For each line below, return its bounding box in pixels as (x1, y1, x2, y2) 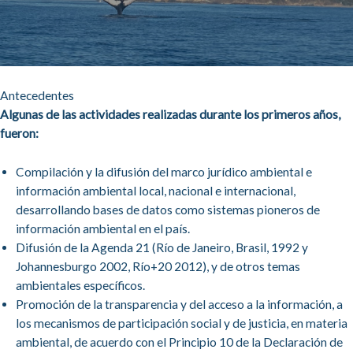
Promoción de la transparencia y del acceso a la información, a (16, 296, 343, 311)
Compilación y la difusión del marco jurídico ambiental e (16, 164, 312, 179)
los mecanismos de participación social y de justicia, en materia (16, 315, 347, 330)
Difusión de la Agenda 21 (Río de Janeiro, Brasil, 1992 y (16, 240, 308, 255)
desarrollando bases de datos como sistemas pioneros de (16, 202, 320, 217)
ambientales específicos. (16, 277, 145, 292)
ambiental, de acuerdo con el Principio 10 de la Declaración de (16, 334, 343, 349)
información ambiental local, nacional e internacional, (16, 183, 295, 198)
